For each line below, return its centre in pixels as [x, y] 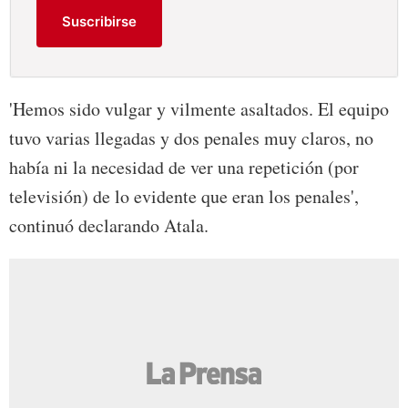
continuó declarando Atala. [109, 226]
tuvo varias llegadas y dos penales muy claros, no [191, 138]
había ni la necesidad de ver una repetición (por [184, 168]
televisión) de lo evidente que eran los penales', [184, 197]
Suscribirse [100, 22]
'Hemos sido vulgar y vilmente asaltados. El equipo [199, 109]
